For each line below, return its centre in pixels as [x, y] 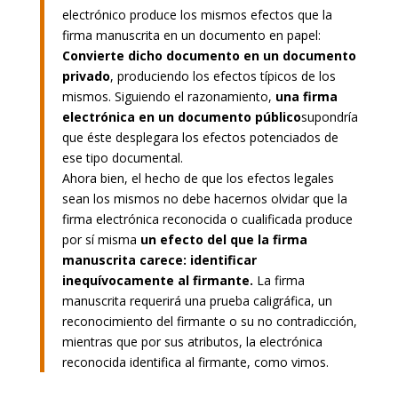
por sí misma [99, 239]
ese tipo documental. [122, 157]
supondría [329, 116]
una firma [306, 96]
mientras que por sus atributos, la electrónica [192, 341]
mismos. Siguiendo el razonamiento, [168, 96]
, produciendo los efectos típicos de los [223, 76]
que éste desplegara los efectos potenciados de [200, 137]
